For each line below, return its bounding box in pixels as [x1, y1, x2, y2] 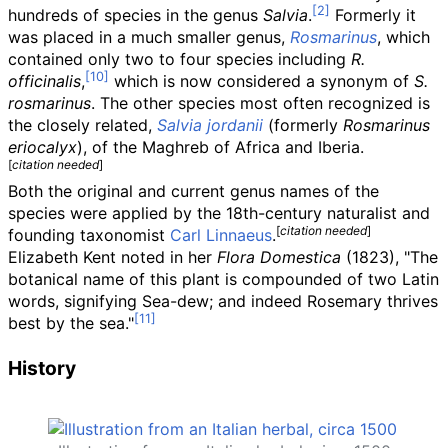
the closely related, [8, 115, 157, 135]
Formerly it [330, 5, 416, 25]
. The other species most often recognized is [91, 93, 430, 113]
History [8, 356, 76, 380]
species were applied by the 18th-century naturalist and [8, 203, 430, 223]
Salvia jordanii [157, 115, 263, 135]
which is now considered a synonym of [109, 71, 414, 91]
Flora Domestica [217, 247, 341, 267]
